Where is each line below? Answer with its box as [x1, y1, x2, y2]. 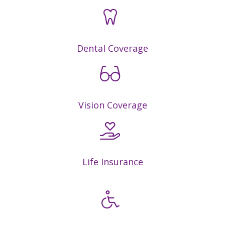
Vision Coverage [78, 98, 147, 111]
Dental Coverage [77, 42, 148, 54]
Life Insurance [82, 156, 143, 168]
